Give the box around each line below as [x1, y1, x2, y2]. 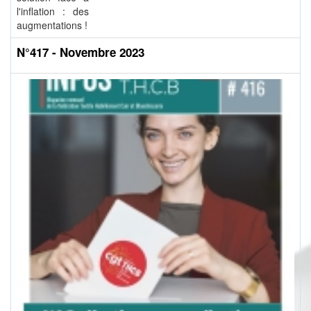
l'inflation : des [17, 4, 89, 19]
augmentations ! [17, 18, 87, 33]
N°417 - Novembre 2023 [17, 44, 144, 61]
